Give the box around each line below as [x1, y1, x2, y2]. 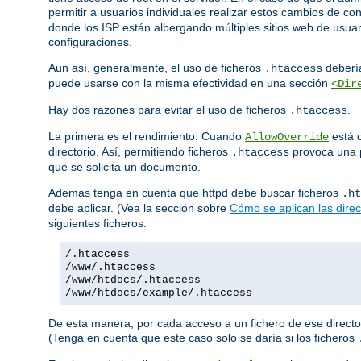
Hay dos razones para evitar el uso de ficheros [48, 103, 289, 117]
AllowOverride [245, 131, 329, 144]
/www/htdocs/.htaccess [65, 274, 201, 287]
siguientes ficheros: [48, 217, 147, 230]
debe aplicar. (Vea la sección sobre [48, 201, 230, 215]
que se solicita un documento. [48, 160, 201, 174]
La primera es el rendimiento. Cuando [48, 130, 245, 143]
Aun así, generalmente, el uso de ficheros [48, 61, 264, 75]
